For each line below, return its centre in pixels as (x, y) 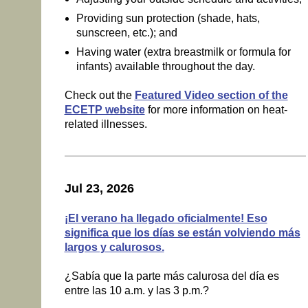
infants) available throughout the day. (165, 66)
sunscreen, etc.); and (126, 32)
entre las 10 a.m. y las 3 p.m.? (136, 291)
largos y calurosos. (114, 247)
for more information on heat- (216, 109)
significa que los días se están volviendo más (182, 233)
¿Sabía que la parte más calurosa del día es (172, 276)
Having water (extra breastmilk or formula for (183, 52)
